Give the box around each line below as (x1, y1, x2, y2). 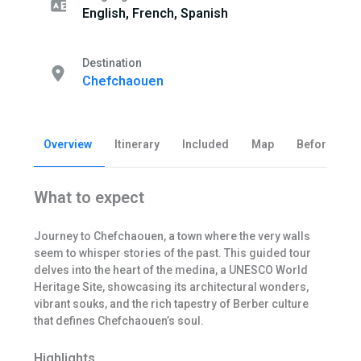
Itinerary (114, 137, 160, 151)
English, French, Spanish (81, 6, 228, 22)
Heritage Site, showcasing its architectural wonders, (33, 280, 309, 293)
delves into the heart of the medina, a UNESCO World (33, 263, 308, 276)
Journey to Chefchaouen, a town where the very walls (33, 229, 310, 243)
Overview (43, 137, 92, 151)
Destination (81, 56, 142, 70)
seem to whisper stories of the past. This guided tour (33, 246, 311, 259)
